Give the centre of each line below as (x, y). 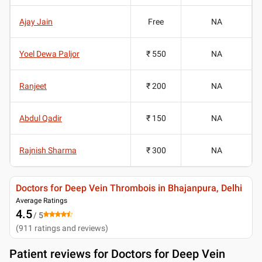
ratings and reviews (70, 228)
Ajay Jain (36, 21)
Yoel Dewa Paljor (49, 54)
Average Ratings (42, 200)
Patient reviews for (60, 254)
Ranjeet (33, 86)
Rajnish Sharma (48, 150)
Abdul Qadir (41, 118)
